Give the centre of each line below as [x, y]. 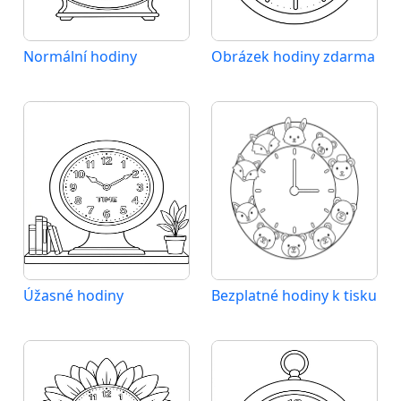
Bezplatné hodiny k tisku [294, 295]
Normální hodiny [80, 56]
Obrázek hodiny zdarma [293, 56]
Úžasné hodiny [73, 295]
